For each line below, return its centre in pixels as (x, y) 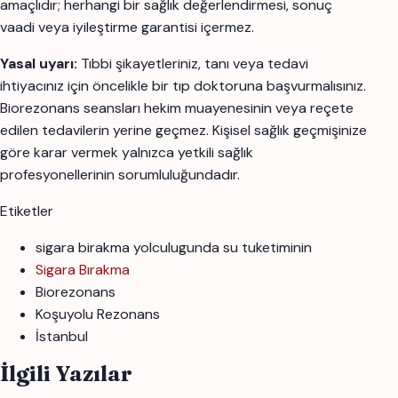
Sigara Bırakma (83, 269)
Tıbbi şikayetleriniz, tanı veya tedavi (193, 63)
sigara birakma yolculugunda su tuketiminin (174, 247)
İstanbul (62, 336)
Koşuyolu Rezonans (98, 314)
